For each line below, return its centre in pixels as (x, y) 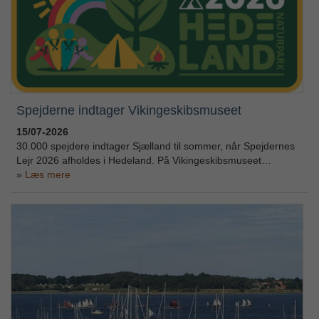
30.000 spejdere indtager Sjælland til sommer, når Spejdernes (155, 146)
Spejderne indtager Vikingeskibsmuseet (129, 110)
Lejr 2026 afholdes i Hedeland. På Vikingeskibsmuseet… (143, 160)
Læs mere (47, 174)
